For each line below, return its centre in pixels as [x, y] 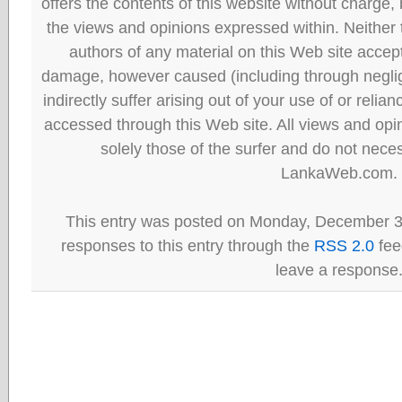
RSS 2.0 [344, 245]
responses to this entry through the [187, 245]
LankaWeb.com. [339, 173]
